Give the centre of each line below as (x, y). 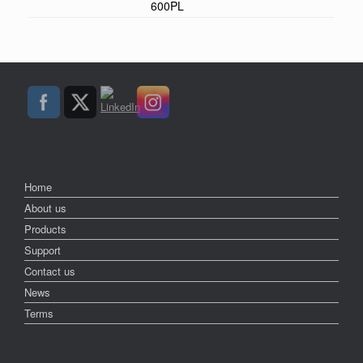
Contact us (50, 271)
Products (45, 228)
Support (43, 250)
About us (45, 207)
